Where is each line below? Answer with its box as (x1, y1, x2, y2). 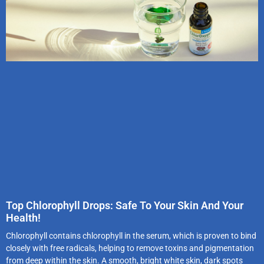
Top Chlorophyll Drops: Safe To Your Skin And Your (6, 199, 243, 212)
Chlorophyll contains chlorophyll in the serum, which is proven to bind (6, 230, 256, 240)
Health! (6, 211, 41, 224)
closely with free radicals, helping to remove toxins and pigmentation (6, 243, 254, 253)
